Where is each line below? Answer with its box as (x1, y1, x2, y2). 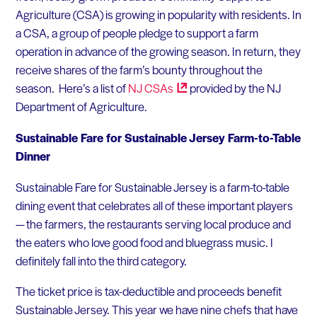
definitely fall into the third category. (15, 251, 187, 269)
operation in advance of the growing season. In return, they (15, 42, 301, 60)
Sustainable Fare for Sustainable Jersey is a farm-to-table (15, 178, 289, 195)
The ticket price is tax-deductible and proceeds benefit (15, 282, 282, 300)
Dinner (15, 146, 50, 164)
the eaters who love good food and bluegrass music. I (15, 233, 273, 250)
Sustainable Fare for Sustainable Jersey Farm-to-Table (15, 128, 301, 146)
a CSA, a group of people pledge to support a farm (15, 24, 258, 42)
